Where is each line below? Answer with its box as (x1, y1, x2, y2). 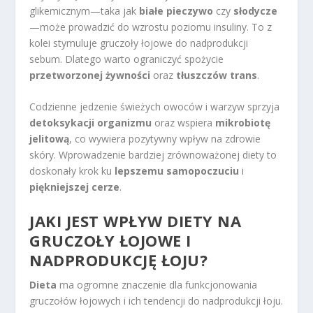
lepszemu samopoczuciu (115, 164, 240, 178)
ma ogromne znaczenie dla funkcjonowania (57, 277, 258, 291)
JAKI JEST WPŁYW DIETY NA (29, 210, 242, 231)
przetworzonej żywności (29, 68, 151, 82)
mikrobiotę (215, 116, 271, 130)
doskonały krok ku (29, 164, 115, 178)
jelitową (29, 132, 70, 146)
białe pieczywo (139, 3, 214, 17)
